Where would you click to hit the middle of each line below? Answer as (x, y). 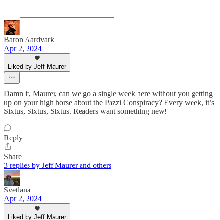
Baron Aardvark (29, 39)
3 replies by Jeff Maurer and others (58, 165)
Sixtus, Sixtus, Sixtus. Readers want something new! (85, 111)
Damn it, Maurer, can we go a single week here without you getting (108, 93)
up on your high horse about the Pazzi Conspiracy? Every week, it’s (109, 102)
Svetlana (17, 190)
